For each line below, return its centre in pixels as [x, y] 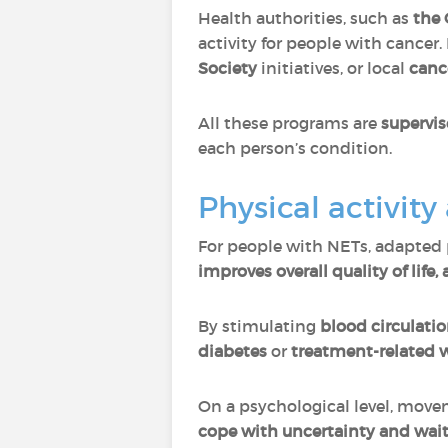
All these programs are [289, 123]
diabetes [232, 351]
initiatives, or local [333, 68]
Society [227, 68]
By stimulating [259, 326]
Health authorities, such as [305, 18]
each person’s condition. [295, 148]
